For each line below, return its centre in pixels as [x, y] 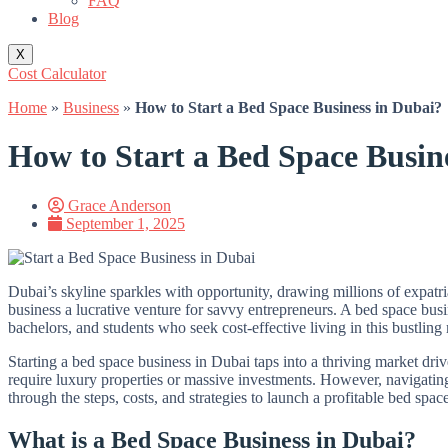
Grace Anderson [119, 205]
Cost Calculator [57, 73]
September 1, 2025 [125, 223]
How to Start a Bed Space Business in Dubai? [288, 107]
